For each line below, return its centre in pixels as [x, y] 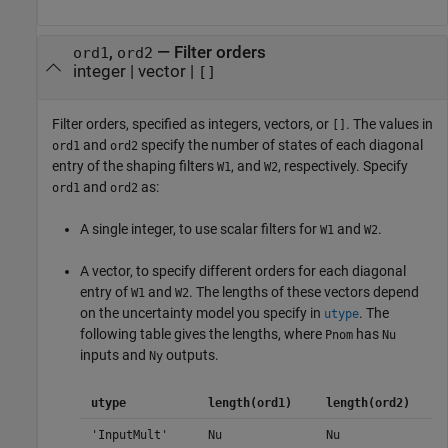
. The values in [389, 124]
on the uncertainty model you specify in [202, 313]
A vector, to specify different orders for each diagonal [243, 271]
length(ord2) [367, 403]
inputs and [114, 355]
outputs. [191, 355]
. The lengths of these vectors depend [304, 292]
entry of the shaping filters [134, 166]
